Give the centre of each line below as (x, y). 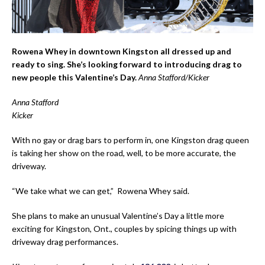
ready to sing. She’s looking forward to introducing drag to (127, 64)
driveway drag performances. (65, 241)
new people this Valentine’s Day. (75, 77)
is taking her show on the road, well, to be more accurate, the (124, 153)
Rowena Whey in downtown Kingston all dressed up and (122, 51)
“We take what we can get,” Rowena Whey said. (101, 190)
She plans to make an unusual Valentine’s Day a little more (118, 215)
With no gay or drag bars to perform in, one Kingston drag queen (130, 140)
